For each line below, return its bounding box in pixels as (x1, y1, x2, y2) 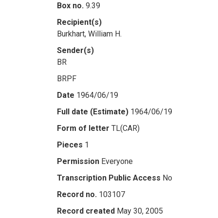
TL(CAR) (111, 124, 140, 133)
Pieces (57, 140, 83, 149)
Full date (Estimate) (57, 107, 128, 116)
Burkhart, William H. (57, 29, 122, 38)
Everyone (101, 157, 133, 166)
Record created (57, 206, 115, 216)
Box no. (57, 1, 84, 10)
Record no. (57, 190, 97, 199)
